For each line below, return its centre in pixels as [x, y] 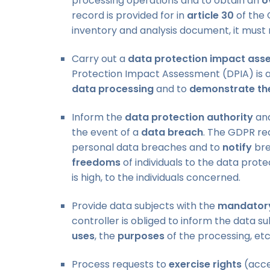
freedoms [96, 162]
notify [237, 147]
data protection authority [189, 117]
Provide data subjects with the [145, 206]
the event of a [106, 132]
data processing [113, 89]
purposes [141, 236]
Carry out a [100, 58]
